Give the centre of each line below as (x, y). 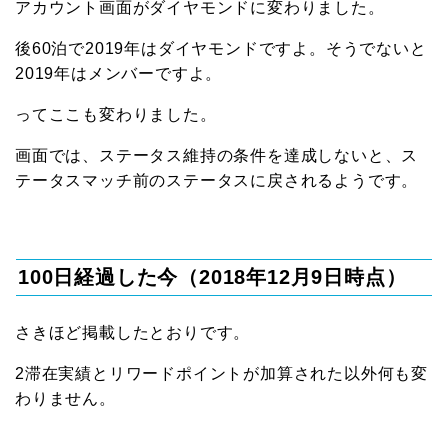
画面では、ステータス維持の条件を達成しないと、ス (217, 156)
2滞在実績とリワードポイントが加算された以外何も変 (221, 374)
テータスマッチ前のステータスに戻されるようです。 (217, 181)
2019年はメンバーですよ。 (119, 74)
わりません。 (65, 399)
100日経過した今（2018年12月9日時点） (212, 277)
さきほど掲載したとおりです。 (133, 333)
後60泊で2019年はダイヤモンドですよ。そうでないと (221, 49)
